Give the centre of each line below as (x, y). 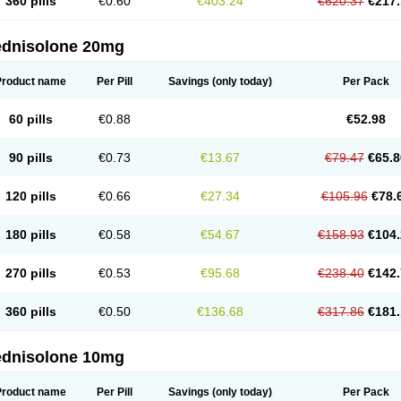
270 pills (30, 273)
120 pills (30, 196)
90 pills (30, 158)
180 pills (30, 235)
